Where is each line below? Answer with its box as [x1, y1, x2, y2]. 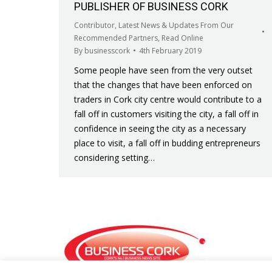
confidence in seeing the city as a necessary [74, 122, 246, 134]
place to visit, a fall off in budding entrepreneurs [74, 137, 260, 149]
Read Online [161, 32, 203, 43]
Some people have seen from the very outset [74, 64, 253, 76]
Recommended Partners [74, 32, 158, 43]
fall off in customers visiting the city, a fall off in [74, 107, 259, 120]
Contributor [74, 19, 115, 30]
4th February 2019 [139, 45, 202, 56]
